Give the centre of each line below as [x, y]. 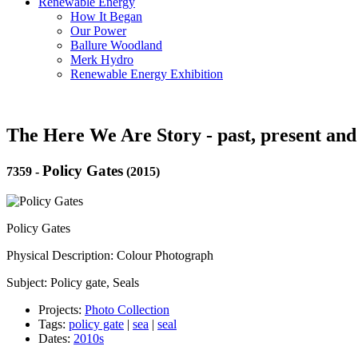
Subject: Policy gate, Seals [73, 283]
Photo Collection [127, 310]
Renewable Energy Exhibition [147, 74]
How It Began [106, 16]
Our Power [98, 30]
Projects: [62, 310]
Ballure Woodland [116, 45]
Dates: [56, 339]
